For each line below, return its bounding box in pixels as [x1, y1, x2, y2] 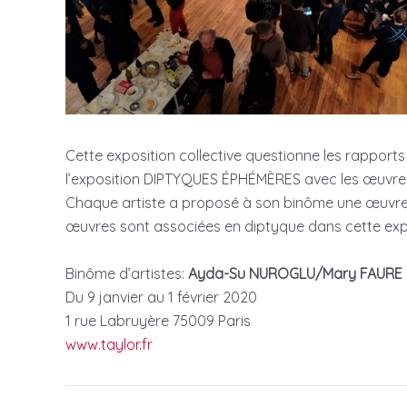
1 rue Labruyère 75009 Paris [65, 311, 251, 330]
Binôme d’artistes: [65, 263, 184, 283]
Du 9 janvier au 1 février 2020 [65, 287, 257, 306]
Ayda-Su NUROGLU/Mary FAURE [184, 263, 402, 283]
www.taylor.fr [65, 334, 153, 353]
